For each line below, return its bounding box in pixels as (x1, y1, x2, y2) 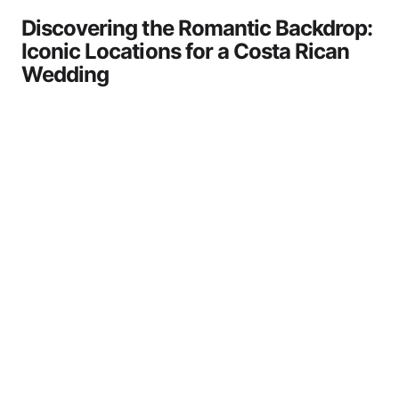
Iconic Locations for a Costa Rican (21, 38, 350, 64)
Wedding (21, 61, 110, 87)
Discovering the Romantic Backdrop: (21, 15, 373, 41)
